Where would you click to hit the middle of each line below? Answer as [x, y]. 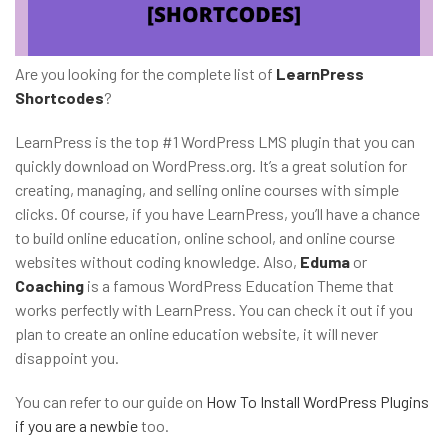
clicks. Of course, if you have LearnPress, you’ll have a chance [217, 214]
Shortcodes [59, 98]
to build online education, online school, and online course [205, 238]
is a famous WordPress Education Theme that [239, 286]
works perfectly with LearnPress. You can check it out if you [214, 310]
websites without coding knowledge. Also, [157, 262]
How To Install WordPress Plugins [317, 402]
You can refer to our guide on [110, 402]
